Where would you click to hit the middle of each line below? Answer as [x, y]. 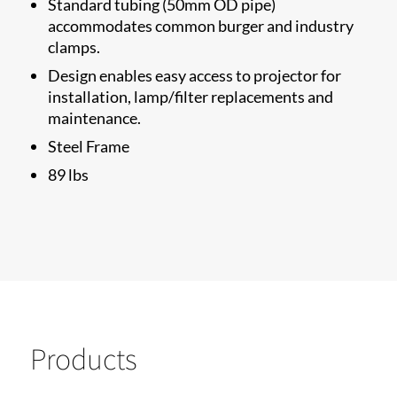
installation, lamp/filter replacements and [191, 96]
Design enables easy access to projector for [195, 75]
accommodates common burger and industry [201, 25]
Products [84, 358]
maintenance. [95, 117]
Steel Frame [89, 146]
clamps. [74, 47]
